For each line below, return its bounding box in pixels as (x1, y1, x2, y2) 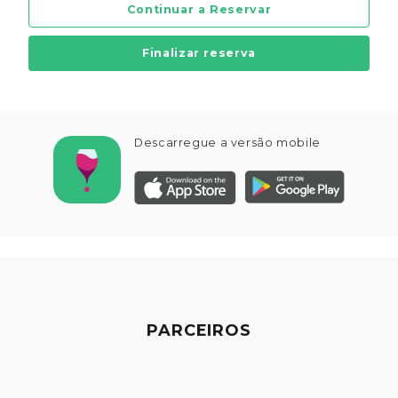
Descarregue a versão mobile (134, 136, 321, 150)
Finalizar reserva (142, 46, 256, 60)
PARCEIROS (146, 321, 252, 340)
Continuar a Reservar (126, 3, 272, 16)
